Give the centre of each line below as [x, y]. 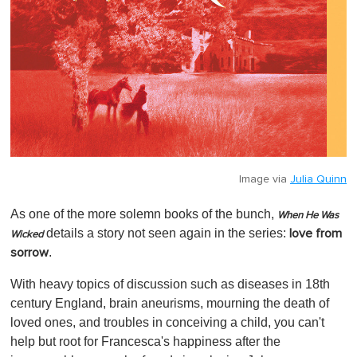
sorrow [29, 253]
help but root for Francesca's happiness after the [145, 342]
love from [316, 234]
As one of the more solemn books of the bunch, [144, 214]
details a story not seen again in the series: [166, 233]
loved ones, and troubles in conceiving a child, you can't [167, 323]
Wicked [27, 235]
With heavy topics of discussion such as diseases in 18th [170, 284]
